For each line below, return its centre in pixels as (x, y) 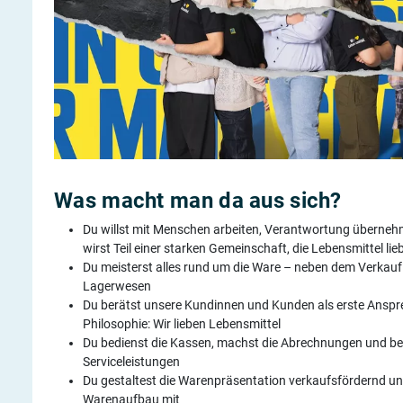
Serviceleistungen (133, 361)
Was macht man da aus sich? (198, 200)
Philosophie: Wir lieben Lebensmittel (182, 323)
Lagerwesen (117, 286)
